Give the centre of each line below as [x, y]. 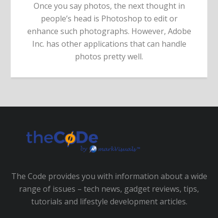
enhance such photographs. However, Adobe [109, 31]
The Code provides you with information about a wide [109, 176]
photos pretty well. [109, 57]
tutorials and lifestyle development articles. [109, 202]
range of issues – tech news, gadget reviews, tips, [109, 189]
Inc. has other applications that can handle [109, 44]
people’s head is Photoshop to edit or [109, 19]
